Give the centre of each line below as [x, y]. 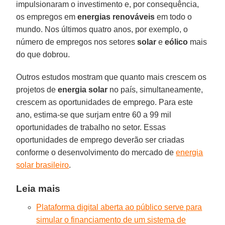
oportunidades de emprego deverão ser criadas [100, 140]
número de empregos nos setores [77, 42]
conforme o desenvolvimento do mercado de [96, 152]
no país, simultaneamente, [155, 89]
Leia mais [38, 188]
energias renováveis [116, 17]
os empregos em [47, 17]
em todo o [174, 17]
